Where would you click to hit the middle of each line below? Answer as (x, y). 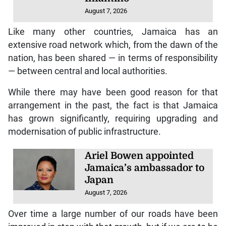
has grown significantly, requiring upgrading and (113, 119)
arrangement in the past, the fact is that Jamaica (113, 106)
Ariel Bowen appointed (139, 156)
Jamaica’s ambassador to (145, 168)
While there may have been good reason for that (113, 93)
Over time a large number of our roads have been (113, 214)
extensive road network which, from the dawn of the (113, 45)
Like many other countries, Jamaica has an (113, 32)
